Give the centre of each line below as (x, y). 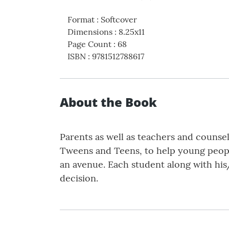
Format (81, 20)
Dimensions (90, 32)
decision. (79, 178)
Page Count (89, 44)
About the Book (108, 102)
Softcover (119, 20)
